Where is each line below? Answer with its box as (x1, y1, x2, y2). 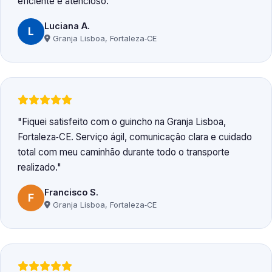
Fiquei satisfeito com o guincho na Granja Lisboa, (22, 116, 226, 128)
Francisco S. (44, 186, 98, 197)
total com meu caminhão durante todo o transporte (18, 146, 229, 158)
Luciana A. (44, 20, 90, 31)
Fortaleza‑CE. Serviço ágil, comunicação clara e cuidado (18, 131, 252, 143)
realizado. (18, 161, 57, 174)
